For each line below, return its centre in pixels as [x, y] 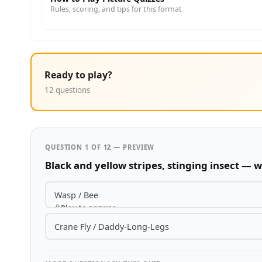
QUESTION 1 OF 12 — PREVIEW [100, 147]
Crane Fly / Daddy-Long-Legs [111, 226]
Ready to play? [78, 75]
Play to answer [88, 207]
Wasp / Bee [76, 195]
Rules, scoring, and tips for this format [116, 9]
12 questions [67, 90]
